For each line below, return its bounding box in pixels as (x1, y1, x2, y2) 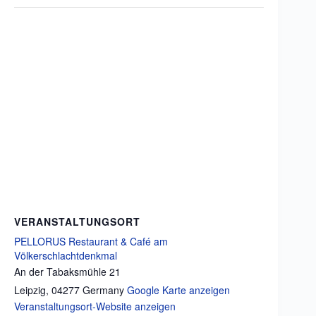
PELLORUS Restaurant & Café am (14, 234, 168, 248)
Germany (83, 283, 124, 297)
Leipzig (14, 283, 46, 297)
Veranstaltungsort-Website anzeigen (14, 299, 176, 313)
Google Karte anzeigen (127, 283, 230, 297)
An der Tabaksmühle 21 (14, 265, 121, 279)
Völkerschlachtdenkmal (14, 248, 117, 262)
